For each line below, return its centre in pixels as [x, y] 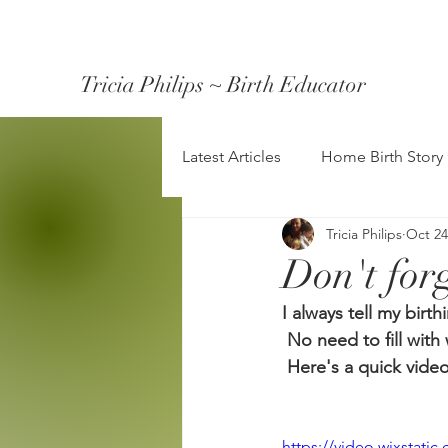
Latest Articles [231, 156]
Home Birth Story [382, 156]
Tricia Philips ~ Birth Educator [223, 84]
